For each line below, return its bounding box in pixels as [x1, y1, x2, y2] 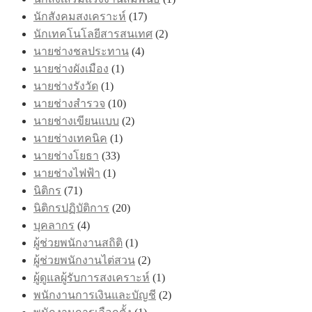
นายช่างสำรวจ [33, 97, 105, 109]
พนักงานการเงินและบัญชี [33, 288, 156, 301]
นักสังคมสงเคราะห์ [33, 10, 126, 22]
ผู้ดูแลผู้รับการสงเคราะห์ [33, 271, 150, 283]
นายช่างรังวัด [33, 79, 98, 92]
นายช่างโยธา [33, 149, 99, 162]
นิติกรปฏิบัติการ [33, 201, 109, 214]
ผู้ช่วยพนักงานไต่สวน [33, 253, 135, 266]
